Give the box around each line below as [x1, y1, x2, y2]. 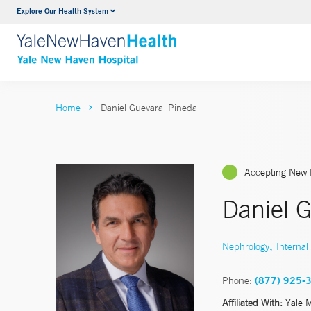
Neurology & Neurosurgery [103, 6, 227, 20]
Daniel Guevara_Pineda [101, 101, 197, 114]
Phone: [222, 274, 252, 287]
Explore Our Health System [17, 6, 108, 16]
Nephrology [222, 239, 269, 253]
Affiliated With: [222, 296, 283, 309]
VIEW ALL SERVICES [103, 33, 207, 47]
